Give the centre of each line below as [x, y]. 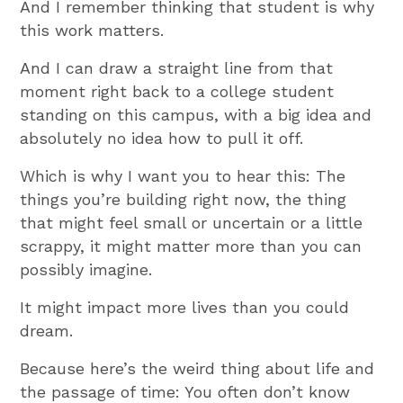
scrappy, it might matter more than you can [191, 246]
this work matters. [92, 30]
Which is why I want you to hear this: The [183, 175]
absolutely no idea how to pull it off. [162, 138]
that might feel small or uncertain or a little [192, 222]
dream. [47, 330]
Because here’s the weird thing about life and [197, 368]
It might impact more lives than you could [185, 307]
